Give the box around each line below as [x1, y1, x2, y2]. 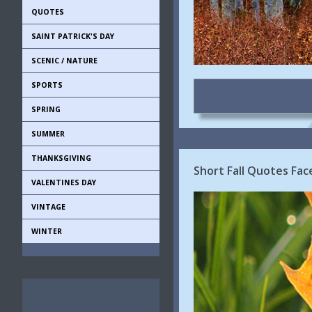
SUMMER [31, 129, 65, 139]
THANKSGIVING [31, 153, 91, 163]
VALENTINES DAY [31, 178, 96, 187]
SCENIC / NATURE [31, 56, 97, 65]
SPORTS [31, 80, 63, 90]
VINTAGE [31, 202, 65, 212]
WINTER [31, 226, 62, 236]
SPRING [31, 104, 61, 114]
